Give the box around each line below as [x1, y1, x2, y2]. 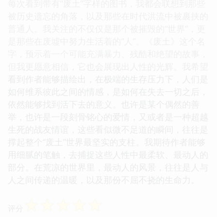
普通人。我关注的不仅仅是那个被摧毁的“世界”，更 [8, 22, 205, 34]
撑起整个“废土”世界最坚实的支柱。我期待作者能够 [8, 136, 205, 148]
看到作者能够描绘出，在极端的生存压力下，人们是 [8, 73, 208, 85]
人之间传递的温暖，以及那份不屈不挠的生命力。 [8, 173, 200, 186]
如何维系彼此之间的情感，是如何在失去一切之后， [8, 85, 208, 97]
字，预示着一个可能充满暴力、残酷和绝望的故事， [8, 47, 208, 60]
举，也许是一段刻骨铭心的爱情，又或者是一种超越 [8, 110, 208, 123]
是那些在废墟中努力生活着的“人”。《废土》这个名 [8, 35, 205, 47]
